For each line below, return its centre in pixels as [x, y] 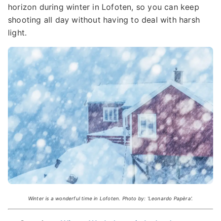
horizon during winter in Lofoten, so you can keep [104, 7]
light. [19, 33]
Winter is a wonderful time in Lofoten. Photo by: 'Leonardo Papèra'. [110, 198]
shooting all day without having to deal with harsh [104, 20]
